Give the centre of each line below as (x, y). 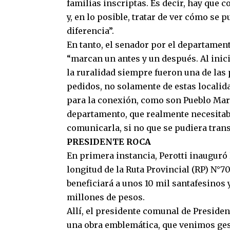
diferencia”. (90, 31)
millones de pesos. (106, 197)
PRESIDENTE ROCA (109, 142)
